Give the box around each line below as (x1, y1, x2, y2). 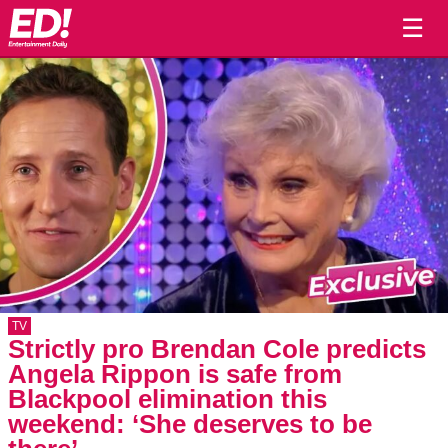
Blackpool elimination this (8, 385, 327, 413)
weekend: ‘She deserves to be (8, 410, 372, 438)
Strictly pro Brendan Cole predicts (8, 335, 426, 363)
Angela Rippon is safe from (8, 360, 342, 388)
